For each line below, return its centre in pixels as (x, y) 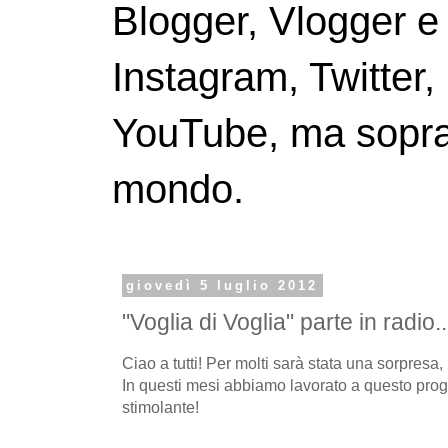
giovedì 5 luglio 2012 (222, 285)
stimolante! (160, 406)
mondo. (178, 189)
